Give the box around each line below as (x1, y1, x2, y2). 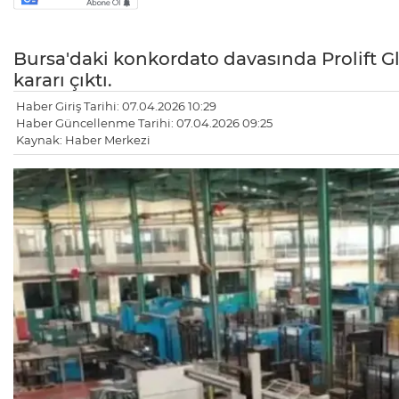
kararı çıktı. (13, 69, 112, 92)
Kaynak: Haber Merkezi (16, 133, 151, 148)
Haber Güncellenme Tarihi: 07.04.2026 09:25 (16, 116, 273, 131)
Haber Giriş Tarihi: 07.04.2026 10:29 (16, 99, 216, 114)
